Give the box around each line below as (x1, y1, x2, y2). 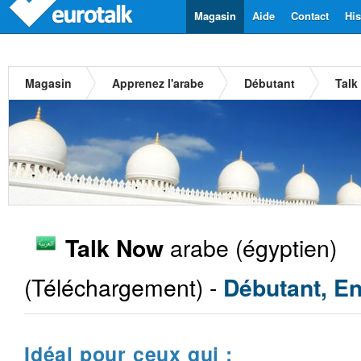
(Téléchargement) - (24, 270, 223, 303)
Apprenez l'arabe (112, 75, 204, 91)
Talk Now (65, 231, 164, 264)
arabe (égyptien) (164, 230, 337, 263)
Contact (291, 8, 329, 23)
